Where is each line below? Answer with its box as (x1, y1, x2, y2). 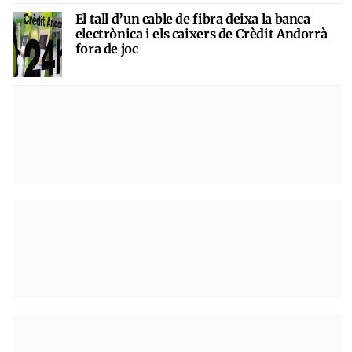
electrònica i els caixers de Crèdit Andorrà (75, 25, 328, 42)
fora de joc (75, 40, 138, 57)
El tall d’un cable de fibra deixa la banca (75, 10, 310, 27)
